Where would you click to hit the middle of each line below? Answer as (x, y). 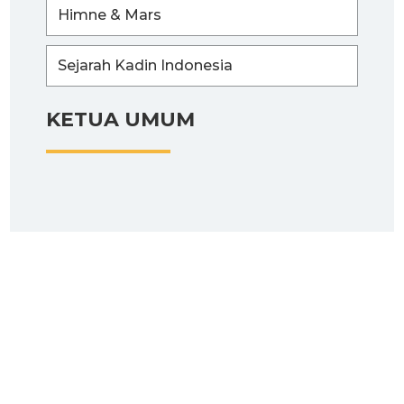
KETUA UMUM (120, 119)
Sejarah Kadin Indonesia (145, 65)
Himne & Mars (110, 14)
